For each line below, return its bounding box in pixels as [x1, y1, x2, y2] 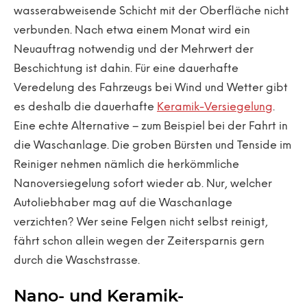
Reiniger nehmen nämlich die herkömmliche [14, 159, 239, 171]
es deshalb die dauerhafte [14, 101, 157, 113]
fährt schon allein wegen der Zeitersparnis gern [14, 236, 265, 247]
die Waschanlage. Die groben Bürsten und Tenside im [14, 140, 291, 151]
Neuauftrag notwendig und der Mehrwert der [14, 44, 254, 56]
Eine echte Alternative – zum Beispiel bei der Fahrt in [14, 121, 288, 132]
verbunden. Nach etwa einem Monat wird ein [14, 25, 250, 36]
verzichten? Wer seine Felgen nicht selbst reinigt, [14, 217, 268, 228]
